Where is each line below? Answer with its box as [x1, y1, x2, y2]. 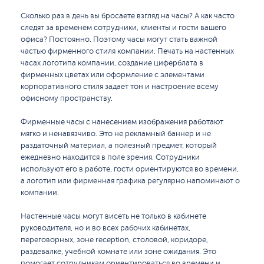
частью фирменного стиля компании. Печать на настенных [21, 47, 234, 55]
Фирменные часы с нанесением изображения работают [21, 118, 223, 126]
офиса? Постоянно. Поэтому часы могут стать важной [21, 35, 217, 44]
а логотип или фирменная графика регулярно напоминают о [21, 177, 240, 185]
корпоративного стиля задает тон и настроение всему [21, 82, 219, 91]
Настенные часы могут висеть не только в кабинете [21, 212, 206, 220]
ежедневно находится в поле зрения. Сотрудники [21, 153, 200, 161]
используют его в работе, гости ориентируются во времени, [21, 165, 239, 173]
